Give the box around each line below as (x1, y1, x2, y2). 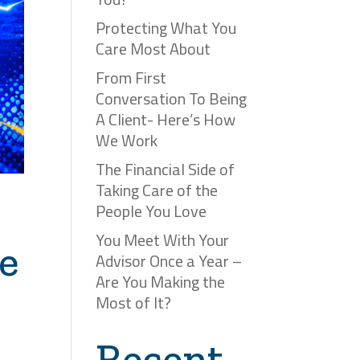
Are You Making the (96, 268, 226, 294)
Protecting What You (96, 14, 237, 40)
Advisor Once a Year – (96, 247, 243, 273)
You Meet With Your (96, 227, 230, 252)
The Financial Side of (96, 156, 235, 182)
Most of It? (96, 289, 172, 315)
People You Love (96, 198, 207, 223)
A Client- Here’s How (96, 106, 236, 132)
